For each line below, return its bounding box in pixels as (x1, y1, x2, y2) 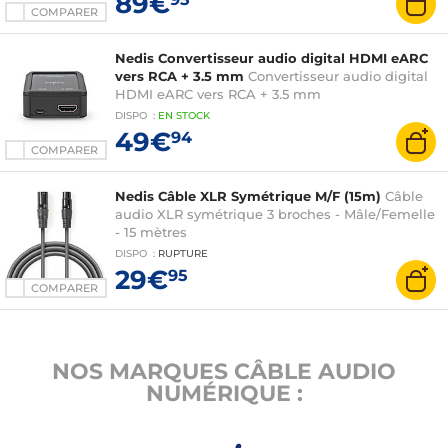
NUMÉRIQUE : (145, 380, 303, 407)
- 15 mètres (115, 224, 187, 240)
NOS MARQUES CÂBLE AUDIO (52, 358, 396, 385)
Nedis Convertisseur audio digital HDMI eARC (115, 50, 428, 66)
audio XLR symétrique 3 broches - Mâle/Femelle (115, 206, 435, 222)
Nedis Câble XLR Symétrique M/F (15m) (115, 188, 381, 204)
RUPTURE (158, 247, 208, 261)
